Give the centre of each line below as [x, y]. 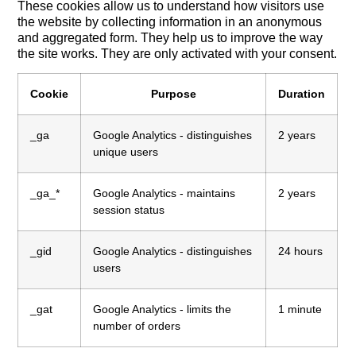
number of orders [137, 325]
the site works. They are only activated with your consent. [178, 53]
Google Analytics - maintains [164, 193]
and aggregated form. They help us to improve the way [170, 37]
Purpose [173, 93]
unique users [126, 151]
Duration [302, 93]
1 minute [300, 309]
